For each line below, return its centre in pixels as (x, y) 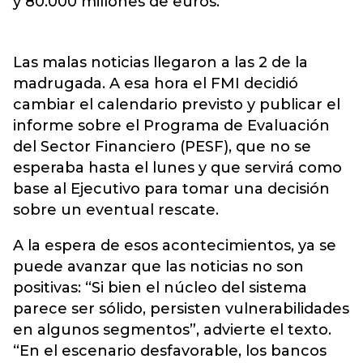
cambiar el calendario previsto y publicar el (177, 105)
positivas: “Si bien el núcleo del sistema (160, 288)
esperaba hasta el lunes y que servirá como (177, 168)
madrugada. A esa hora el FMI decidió (156, 83)
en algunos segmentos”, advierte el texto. (172, 330)
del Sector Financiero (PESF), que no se (162, 147)
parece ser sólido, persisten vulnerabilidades (181, 309)
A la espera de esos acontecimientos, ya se (175, 246)
